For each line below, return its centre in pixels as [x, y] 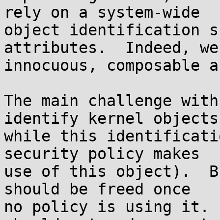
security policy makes [102, 154]
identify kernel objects [111, 118]
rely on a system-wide [102, 12]
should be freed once [97, 189]
